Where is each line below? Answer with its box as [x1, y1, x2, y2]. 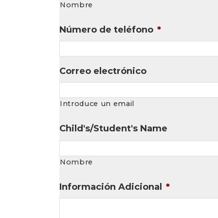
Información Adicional [59, 182, 162, 193]
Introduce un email [60, 99, 134, 109]
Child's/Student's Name [59, 123, 167, 134]
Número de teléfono [59, 24, 153, 36]
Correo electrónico [59, 66, 146, 77]
